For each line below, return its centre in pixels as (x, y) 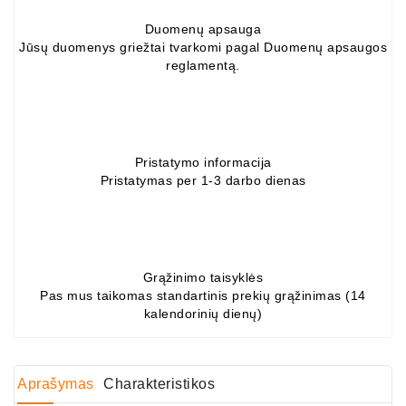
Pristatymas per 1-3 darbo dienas (203, 180)
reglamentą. (203, 65)
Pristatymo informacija (203, 162)
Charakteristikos (159, 384)
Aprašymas (56, 384)
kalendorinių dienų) (203, 314)
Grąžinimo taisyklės (203, 277)
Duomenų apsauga (203, 29)
